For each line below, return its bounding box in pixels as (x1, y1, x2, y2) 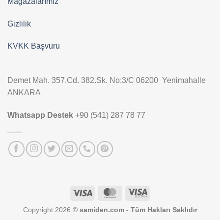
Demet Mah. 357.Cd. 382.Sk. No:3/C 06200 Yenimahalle (7, 76, 206, 85)
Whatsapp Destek (7, 111, 75, 120)
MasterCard (119, 188, 156, 196)
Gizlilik (7, 19, 31, 28)
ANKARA (7, 88, 41, 97)
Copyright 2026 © (23, 206, 80, 214)
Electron (147, 199, 172, 207)
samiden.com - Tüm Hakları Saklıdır (79, 206, 197, 214)
